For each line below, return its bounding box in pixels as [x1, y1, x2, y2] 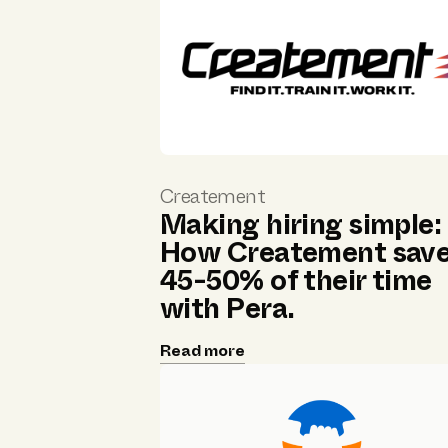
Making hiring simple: [160, 203, 442, 245]
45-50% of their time [160, 259, 432, 301]
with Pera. [160, 287, 295, 329]
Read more [160, 338, 245, 362]
